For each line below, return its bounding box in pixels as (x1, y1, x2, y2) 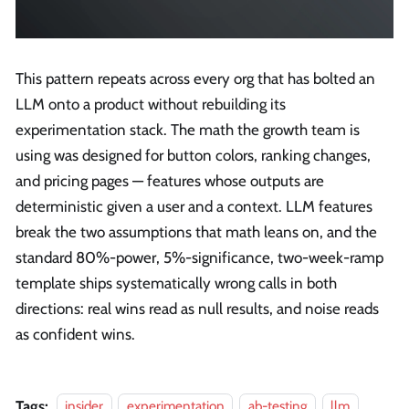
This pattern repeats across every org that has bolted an (16, 68, 375, 88)
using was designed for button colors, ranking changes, (16, 145, 371, 164)
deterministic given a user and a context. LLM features (16, 196, 372, 215)
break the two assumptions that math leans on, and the (16, 222, 377, 241)
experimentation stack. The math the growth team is (16, 120, 360, 139)
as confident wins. (16, 324, 135, 343)
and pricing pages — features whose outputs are (16, 171, 324, 190)
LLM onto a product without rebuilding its (16, 94, 286, 113)
